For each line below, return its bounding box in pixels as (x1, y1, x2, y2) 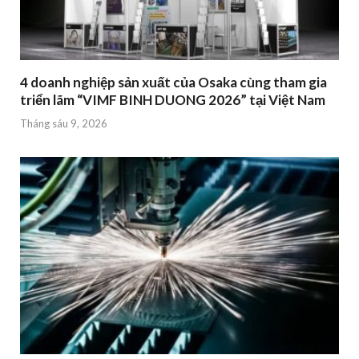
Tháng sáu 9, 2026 (20, 116, 107, 130)
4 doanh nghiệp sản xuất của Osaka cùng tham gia (20, 74, 327, 91)
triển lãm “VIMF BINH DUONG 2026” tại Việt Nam (20, 91, 325, 109)
